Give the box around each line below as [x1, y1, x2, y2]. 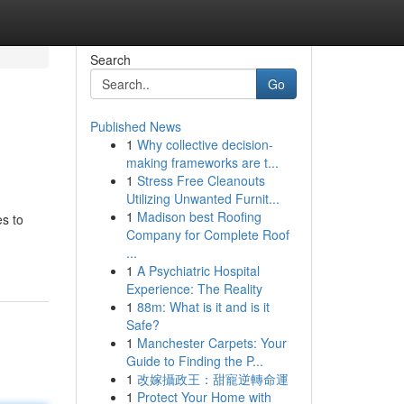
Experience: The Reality [125, 280, 262, 298]
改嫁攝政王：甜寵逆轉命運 [136, 370, 289, 388]
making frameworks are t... [125, 153, 279, 171]
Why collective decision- [136, 135, 273, 153]
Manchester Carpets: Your [136, 334, 287, 352]
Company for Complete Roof [125, 225, 289, 243]
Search [89, 50, 131, 69]
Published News [89, 117, 181, 135]
